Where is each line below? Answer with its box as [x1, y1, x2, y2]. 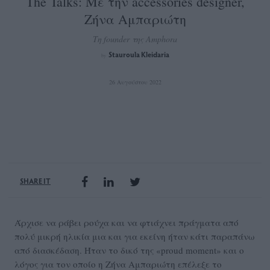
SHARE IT [20, 176, 51, 186]
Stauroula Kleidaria [108, 49, 169, 60]
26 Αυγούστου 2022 [108, 78, 162, 87]
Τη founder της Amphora [93, 33, 177, 45]
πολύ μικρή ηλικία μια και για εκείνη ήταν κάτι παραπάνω [14, 230, 254, 243]
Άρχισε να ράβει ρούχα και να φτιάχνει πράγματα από [14, 216, 239, 229]
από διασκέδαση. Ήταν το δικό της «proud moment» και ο [14, 244, 244, 257]
